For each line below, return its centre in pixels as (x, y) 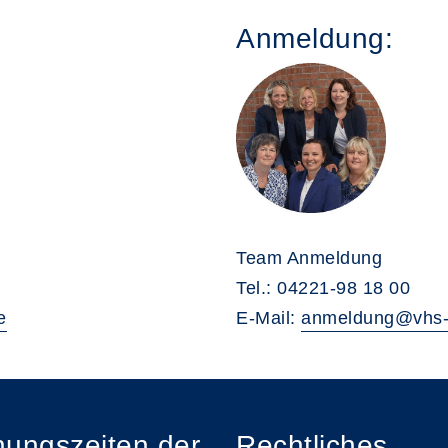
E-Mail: (268, 318)
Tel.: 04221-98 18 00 (323, 288)
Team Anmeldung (309, 258)
